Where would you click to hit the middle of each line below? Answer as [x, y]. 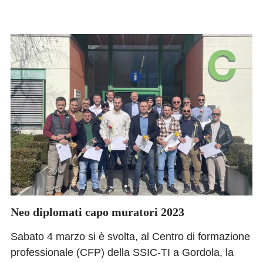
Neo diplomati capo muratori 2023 [97, 212]
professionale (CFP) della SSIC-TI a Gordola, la [122, 252]
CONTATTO [131, 12]
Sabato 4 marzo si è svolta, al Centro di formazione [130, 236]
